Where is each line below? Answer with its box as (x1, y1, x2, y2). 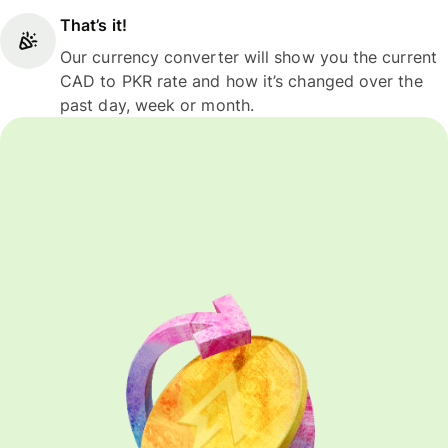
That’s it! (60, 14, 127, 35)
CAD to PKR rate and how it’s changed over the (60, 70, 423, 91)
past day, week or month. (60, 94, 254, 115)
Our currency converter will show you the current (60, 46, 437, 67)
